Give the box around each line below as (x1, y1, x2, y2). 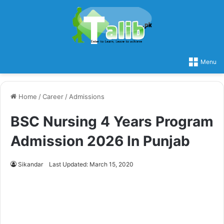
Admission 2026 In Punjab (10, 132, 190, 149)
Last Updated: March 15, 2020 (49, 160, 133, 168)
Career (42, 92, 63, 100)
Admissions (69, 92, 104, 100)
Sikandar (18, 160, 43, 168)
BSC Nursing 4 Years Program (10, 112, 213, 130)
